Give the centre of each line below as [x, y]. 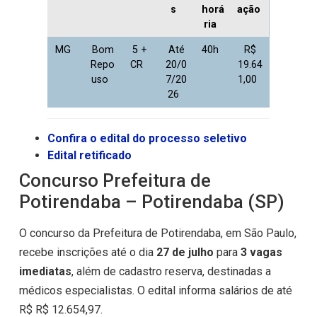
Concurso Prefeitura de [115, 181]
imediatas [45, 272]
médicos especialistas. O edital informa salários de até [155, 291]
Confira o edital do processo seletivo [147, 139]
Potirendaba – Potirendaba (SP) [151, 202]
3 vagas [261, 253]
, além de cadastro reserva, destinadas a [171, 272]
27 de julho [185, 253]
